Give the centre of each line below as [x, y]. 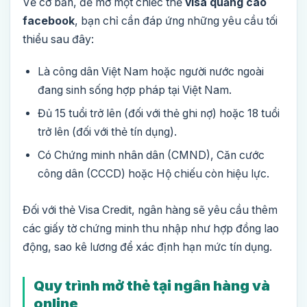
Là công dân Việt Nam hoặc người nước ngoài [151, 72]
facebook [49, 21]
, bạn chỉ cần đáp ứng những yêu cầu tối [176, 21]
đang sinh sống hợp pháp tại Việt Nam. [135, 90]
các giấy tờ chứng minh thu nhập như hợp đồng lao [151, 229]
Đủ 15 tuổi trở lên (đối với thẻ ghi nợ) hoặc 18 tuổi [159, 114]
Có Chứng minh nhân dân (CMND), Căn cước [151, 156]
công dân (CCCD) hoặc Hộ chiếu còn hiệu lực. [153, 174]
